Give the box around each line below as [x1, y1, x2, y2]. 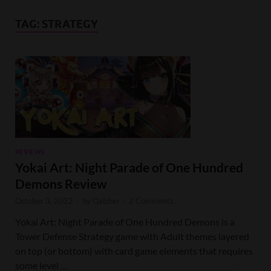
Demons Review [15, 176, 107, 192]
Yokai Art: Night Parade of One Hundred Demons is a [15, 216, 235, 228]
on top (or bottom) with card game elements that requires [15, 245, 253, 257]
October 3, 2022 [15, 196, 73, 206]
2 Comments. [129, 196, 175, 206]
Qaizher [93, 196, 120, 206]
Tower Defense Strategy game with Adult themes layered [15, 230, 249, 243]
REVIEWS [15, 148, 44, 157]
